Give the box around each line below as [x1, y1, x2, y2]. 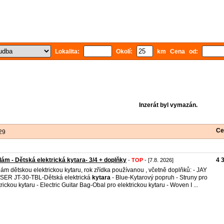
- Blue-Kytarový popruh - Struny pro [110, 174, 207, 181]
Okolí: [112, 48, 136, 55]
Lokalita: [51, 48, 83, 55]
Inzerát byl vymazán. [138, 101, 197, 108]
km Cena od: [153, 48, 202, 55]
